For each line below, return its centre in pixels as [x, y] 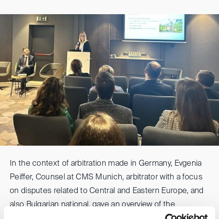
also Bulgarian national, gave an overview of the [92, 205]
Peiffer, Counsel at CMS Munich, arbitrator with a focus [106, 177]
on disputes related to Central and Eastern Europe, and [107, 191]
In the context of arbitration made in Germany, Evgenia [106, 164]
